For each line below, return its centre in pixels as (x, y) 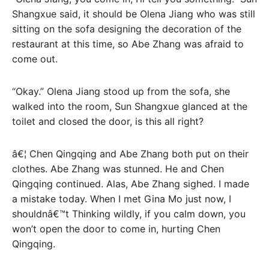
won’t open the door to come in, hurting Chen (116, 228)
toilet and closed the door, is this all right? (108, 122)
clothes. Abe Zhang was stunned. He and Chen (118, 168)
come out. (35, 59)
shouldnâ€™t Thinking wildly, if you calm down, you (129, 213)
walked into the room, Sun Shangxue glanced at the (130, 107)
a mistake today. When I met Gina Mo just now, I (122, 198)
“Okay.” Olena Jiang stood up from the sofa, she (121, 92)
